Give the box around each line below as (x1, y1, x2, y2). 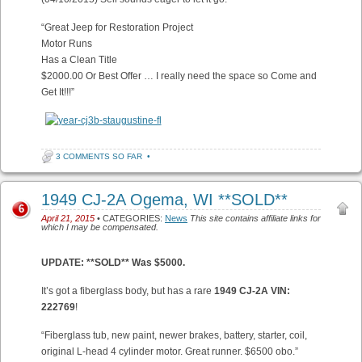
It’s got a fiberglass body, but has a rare (41, 285, 214, 297)
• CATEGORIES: (95, 213, 165, 223)
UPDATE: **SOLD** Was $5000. (41, 257, 185, 268)
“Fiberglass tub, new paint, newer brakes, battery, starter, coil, (41, 330, 307, 341)
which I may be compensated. (41, 222, 158, 232)
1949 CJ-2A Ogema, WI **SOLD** (41, 191, 288, 208)
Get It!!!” (41, 86, 74, 98)
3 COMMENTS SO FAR (56, 152, 142, 161)
